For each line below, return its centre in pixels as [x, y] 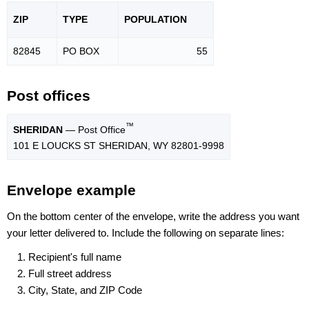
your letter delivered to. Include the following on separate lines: [146, 232]
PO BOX [81, 51]
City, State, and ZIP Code [85, 290]
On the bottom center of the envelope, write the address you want [153, 216]
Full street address [70, 273]
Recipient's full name [75, 257]
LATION [169, 20]
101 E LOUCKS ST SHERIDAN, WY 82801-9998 [119, 145]
